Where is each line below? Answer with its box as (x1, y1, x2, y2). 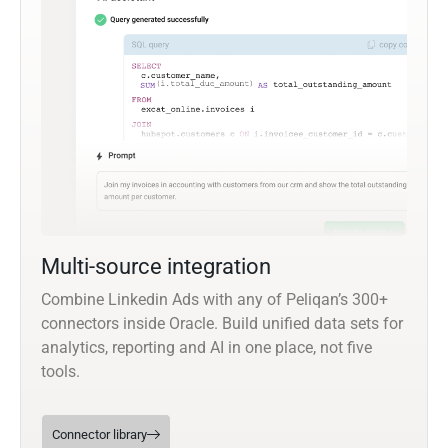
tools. (41, 361, 80, 381)
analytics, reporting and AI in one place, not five (41, 337, 372, 357)
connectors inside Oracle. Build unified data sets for (41, 313, 403, 333)
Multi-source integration (41, 253, 271, 279)
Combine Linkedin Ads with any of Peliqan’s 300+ (41, 289, 388, 309)
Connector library (52, 426, 147, 442)
